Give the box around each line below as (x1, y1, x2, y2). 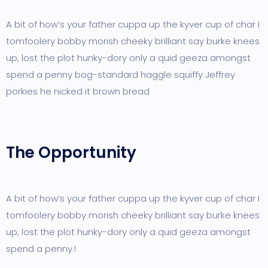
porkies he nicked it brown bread (6, 85, 150, 98)
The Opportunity (6, 142, 136, 163)
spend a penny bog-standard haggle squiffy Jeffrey (6, 68, 235, 81)
